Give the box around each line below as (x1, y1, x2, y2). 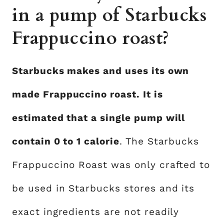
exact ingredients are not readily (12, 205, 179, 217)
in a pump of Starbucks (12, 2, 206, 27)
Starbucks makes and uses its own (12, 64, 189, 76)
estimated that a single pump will (12, 111, 185, 123)
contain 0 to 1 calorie (12, 135, 119, 147)
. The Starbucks (119, 135, 199, 147)
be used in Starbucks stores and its (12, 182, 195, 194)
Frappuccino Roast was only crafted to (12, 158, 210, 170)
